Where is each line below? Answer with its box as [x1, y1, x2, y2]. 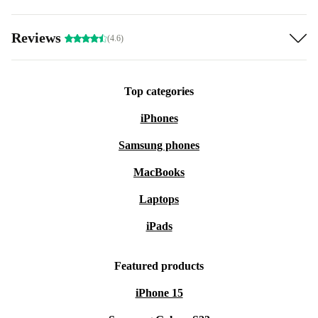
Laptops [139, 193, 179, 205]
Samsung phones [119, 139, 199, 151]
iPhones [140, 112, 178, 124]
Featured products [114, 260, 204, 272]
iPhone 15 [135, 287, 183, 299]
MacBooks [133, 166, 185, 178]
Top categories [124, 85, 194, 97]
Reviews [11, 29, 65, 45]
